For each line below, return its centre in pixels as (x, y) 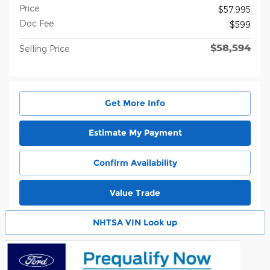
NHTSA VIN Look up (135, 223)
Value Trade (135, 193)
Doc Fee (36, 23)
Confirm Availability (135, 162)
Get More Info (135, 103)
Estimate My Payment (135, 133)
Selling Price (44, 48)
